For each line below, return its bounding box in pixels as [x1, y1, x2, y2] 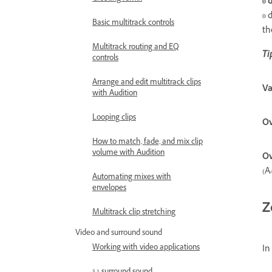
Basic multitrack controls [92, 18, 174, 30]
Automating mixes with [92, 172, 171, 184]
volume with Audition [92, 148, 165, 160]
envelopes [92, 183, 126, 195]
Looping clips [92, 112, 136, 124]
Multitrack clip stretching [92, 207, 175, 219]
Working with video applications [92, 242, 200, 254]
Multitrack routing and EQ [92, 42, 179, 54]
